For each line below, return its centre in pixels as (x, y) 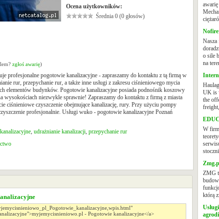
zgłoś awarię (26, 64)
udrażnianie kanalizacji (60, 131)
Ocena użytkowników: (94, 6)
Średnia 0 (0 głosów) (120, 16)
